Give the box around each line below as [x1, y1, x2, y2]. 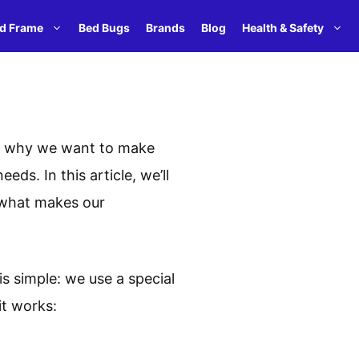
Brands [146, 21, 185, 34]
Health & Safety [242, 21, 324, 34]
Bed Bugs [79, 21, 130, 34]
